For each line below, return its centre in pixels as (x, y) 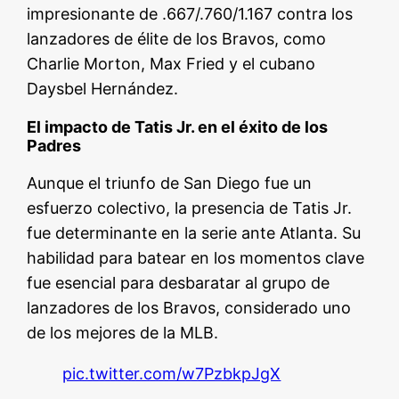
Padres (54, 146)
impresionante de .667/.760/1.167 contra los (190, 14)
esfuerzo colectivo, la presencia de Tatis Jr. (190, 208)
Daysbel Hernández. (103, 89)
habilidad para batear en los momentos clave (196, 258)
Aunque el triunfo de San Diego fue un (170, 183)
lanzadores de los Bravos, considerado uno (189, 308)
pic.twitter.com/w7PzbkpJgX (172, 374)
